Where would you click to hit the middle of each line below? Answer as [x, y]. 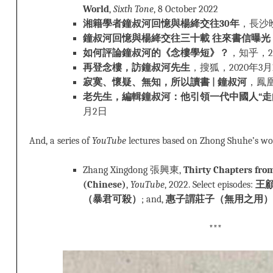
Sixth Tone [133, 9]
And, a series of [61, 141]
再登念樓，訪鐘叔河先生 [136, 68]
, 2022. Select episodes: [210, 185]
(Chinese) [105, 185]
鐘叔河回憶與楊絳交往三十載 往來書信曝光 [177, 39]
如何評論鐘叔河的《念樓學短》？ [156, 53]
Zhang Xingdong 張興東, [133, 170]
